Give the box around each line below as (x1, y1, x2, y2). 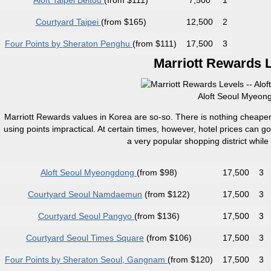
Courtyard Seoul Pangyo (38, 211, 134, 221)
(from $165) (100, 17, 146, 27)
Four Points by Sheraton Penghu (5, 39, 132, 49)
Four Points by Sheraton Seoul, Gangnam (5, 255, 168, 265)
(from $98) (137, 168, 177, 178)
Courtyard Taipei (35, 17, 101, 27)
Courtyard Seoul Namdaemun (28, 189, 142, 200)
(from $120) (168, 255, 213, 265)
